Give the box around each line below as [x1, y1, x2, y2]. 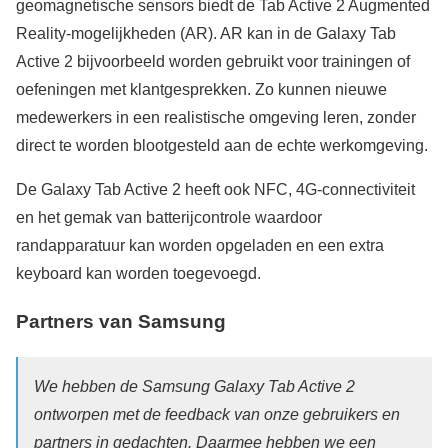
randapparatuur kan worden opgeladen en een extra [16, 236, 384, 254]
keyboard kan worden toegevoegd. [16, 264, 261, 282]
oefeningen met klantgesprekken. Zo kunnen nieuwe [16, 80, 387, 98]
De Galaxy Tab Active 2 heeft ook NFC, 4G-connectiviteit [16, 180, 415, 198]
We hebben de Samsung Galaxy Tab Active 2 [34, 378, 355, 396]
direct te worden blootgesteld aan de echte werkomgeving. [16, 136, 428, 154]
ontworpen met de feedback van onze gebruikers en [34, 406, 400, 424]
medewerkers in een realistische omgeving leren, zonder [16, 108, 416, 126]
